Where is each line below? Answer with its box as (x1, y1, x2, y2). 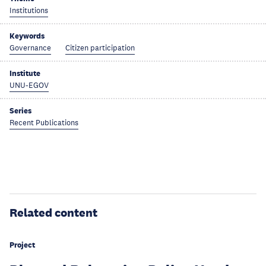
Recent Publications (9, 118, 78, 128)
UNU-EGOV (9, 81, 49, 90)
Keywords (9, 31, 45, 41)
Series (9, 106, 31, 116)
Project (9, 240, 35, 250)
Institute (9, 68, 40, 78)
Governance (9, 43, 51, 53)
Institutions (9, 6, 48, 15)
